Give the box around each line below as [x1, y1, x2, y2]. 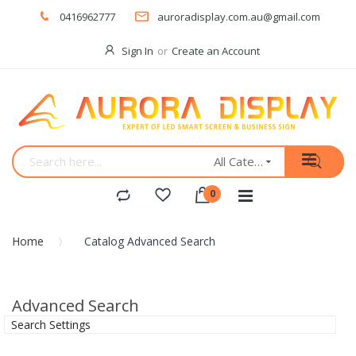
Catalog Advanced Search [84, 233, 215, 249]
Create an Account [171, 44, 260, 58]
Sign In [121, 44, 153, 58]
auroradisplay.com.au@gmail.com [157, 10, 320, 24]
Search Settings [11, 316, 91, 332]
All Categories [254, 153, 264, 169]
